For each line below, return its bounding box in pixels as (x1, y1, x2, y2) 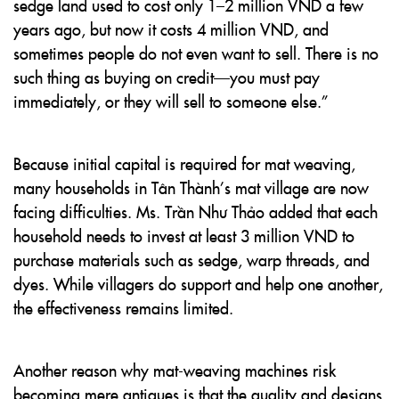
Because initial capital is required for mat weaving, (13, 152, 355, 175)
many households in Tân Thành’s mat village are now (13, 176, 369, 199)
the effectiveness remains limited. (13, 297, 233, 319)
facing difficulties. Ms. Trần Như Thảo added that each (13, 200, 378, 223)
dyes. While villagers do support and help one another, (13, 273, 383, 295)
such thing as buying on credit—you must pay (13, 66, 320, 88)
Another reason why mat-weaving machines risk (13, 359, 336, 381)
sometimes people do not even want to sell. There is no (13, 42, 379, 64)
